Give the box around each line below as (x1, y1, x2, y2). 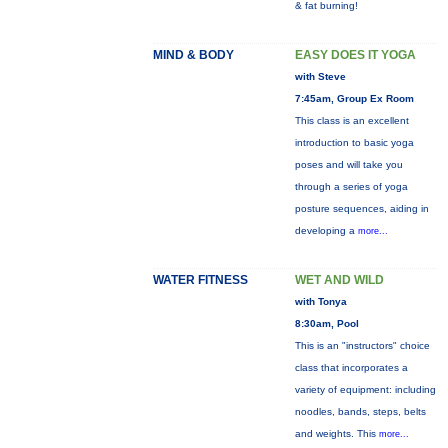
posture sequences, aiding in (294, 203, 429, 214)
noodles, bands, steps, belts (294, 406, 426, 417)
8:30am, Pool (294, 318, 359, 329)
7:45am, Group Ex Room (294, 93, 414, 104)
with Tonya (294, 296, 347, 307)
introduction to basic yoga (294, 137, 414, 148)
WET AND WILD (294, 273, 384, 287)
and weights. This (294, 428, 379, 439)
